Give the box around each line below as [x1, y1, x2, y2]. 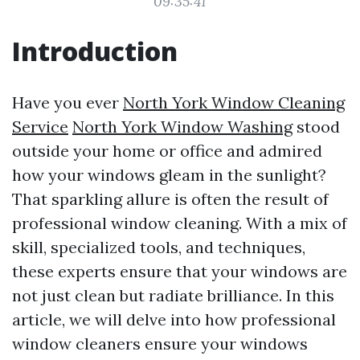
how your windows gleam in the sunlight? [12, 165, 326, 185]
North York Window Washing [72, 117, 292, 137]
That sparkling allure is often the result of [12, 189, 329, 209]
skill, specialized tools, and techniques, [12, 237, 305, 257]
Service [12, 117, 68, 137]
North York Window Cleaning [123, 92, 345, 112]
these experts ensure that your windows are [12, 261, 347, 281]
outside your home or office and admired [12, 141, 322, 161]
